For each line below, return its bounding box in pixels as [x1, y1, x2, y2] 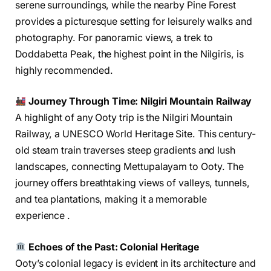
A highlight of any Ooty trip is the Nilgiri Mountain [15, 112, 232, 124]
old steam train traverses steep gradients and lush [15, 145, 236, 157]
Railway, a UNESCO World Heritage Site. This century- [15, 128, 256, 140]
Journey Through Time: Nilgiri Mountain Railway [28, 96, 252, 108]
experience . [15, 210, 71, 222]
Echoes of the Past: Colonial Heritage [26, 241, 200, 253]
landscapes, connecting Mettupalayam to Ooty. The [15, 161, 244, 173]
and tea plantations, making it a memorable [15, 194, 207, 206]
